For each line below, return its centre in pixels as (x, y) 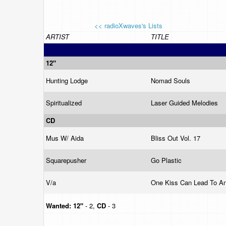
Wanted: (60, 206)
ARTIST (58, 37)
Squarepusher (67, 160)
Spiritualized (65, 103)
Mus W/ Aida (66, 138)
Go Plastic (167, 160)
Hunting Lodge (68, 80)
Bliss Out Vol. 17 (177, 138)
